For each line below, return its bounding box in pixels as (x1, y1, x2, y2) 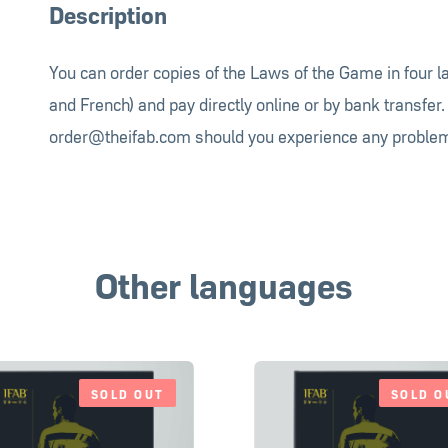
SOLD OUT (91, 385, 164, 402)
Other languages (95, 258, 353, 307)
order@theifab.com (49, 123, 192, 148)
